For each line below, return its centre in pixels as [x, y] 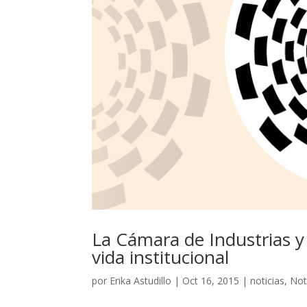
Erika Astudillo [141, 281]
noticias [268, 281]
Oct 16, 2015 [211, 281]
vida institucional [161, 257]
